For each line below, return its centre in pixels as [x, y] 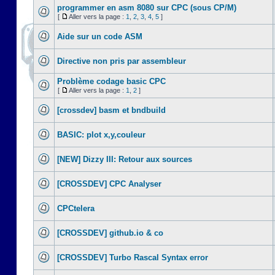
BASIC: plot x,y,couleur [101, 135]
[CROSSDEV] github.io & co [110, 233]
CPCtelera [76, 208]
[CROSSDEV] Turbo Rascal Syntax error [133, 258]
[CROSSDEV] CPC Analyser [109, 184]
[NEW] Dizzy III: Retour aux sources [125, 159]
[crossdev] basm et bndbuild [111, 110]
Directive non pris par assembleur [122, 61]
